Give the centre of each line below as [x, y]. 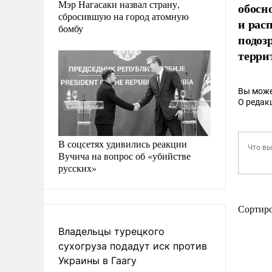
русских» [77, 168]
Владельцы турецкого [111, 231]
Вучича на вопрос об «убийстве [124, 155]
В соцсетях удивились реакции [123, 143]
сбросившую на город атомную [124, 16]
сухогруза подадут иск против [133, 246]
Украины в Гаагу [97, 260]
